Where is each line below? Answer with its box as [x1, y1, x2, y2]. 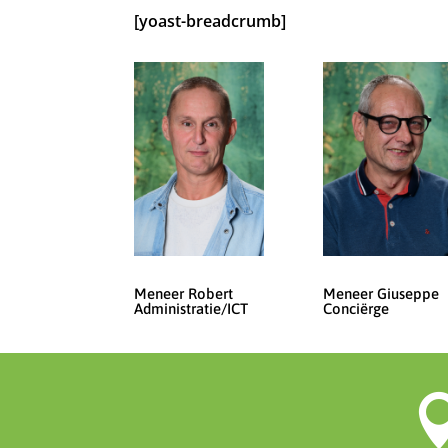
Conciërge [323, 299, 390, 317]
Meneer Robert [134, 284, 234, 302]
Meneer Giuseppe [323, 284, 440, 302]
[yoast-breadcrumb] [134, 9, 287, 32]
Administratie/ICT [134, 299, 249, 317]
